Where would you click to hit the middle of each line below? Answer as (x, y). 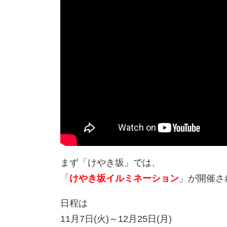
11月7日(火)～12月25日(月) (116, 219)
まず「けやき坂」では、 (110, 163)
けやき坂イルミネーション (124, 179)
